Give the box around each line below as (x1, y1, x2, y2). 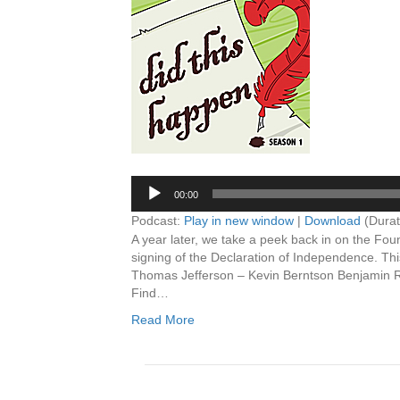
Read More (131, 312, 195, 327)
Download (304, 213, 361, 228)
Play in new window (184, 213, 294, 228)
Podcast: (131, 213, 184, 228)
